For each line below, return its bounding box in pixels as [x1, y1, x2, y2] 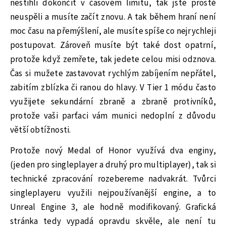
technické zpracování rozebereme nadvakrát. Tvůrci [10, 173, 216, 185]
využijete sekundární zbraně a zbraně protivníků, [10, 95, 216, 108]
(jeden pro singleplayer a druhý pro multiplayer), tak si [10, 158, 216, 171]
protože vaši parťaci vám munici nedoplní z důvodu [10, 109, 216, 122]
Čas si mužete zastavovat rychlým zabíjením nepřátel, [10, 67, 216, 80]
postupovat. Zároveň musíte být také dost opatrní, [10, 39, 216, 51]
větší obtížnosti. [10, 124, 71, 136]
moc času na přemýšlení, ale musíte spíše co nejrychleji [10, 25, 216, 37]
